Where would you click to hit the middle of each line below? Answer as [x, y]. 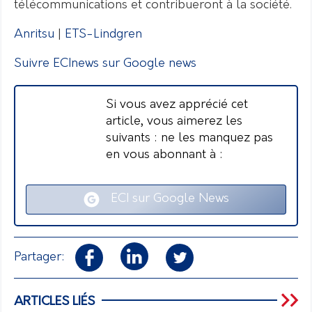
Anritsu [34, 34]
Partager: [39, 257]
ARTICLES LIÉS [54, 302]
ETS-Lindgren [103, 34]
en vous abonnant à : [164, 155]
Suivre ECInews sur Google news [105, 63]
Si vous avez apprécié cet [177, 104]
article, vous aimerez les [174, 121]
